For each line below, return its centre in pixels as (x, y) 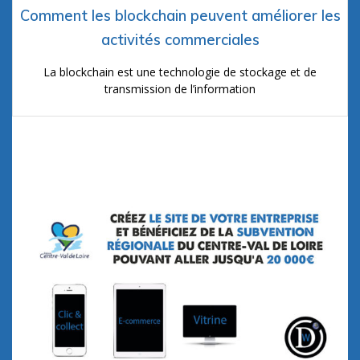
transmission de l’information (180, 88)
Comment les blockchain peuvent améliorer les (180, 15)
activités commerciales (180, 39)
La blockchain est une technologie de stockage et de (180, 72)
